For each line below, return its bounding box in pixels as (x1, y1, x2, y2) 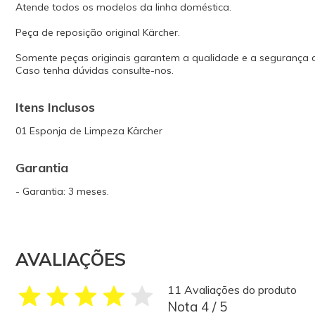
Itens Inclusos (15, 99, 95, 115)
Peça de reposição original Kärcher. (15, 26, 180, 39)
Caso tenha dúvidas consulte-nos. (15, 64, 174, 77)
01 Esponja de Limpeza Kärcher (15, 124, 162, 137)
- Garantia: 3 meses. (15, 185, 109, 198)
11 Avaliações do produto (167, 283, 297, 297)
